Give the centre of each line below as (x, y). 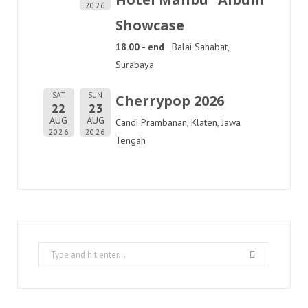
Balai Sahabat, (201, 47)
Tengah (131, 140)
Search (52, 250)
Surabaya (135, 65)
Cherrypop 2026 (170, 101)
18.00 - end (140, 47)
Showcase (150, 25)
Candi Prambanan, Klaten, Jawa (178, 122)
